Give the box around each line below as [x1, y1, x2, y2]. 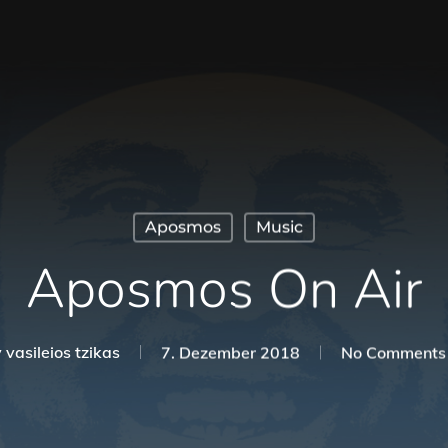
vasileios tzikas [6, 342, 120, 363]
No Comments [341, 342, 446, 363]
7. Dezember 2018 [161, 342, 300, 363]
